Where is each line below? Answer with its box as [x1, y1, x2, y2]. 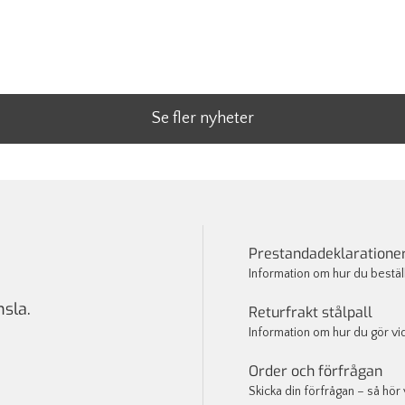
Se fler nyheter [151, 108, 254, 127]
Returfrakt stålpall [249, 302, 372, 322]
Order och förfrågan [249, 361, 382, 381]
